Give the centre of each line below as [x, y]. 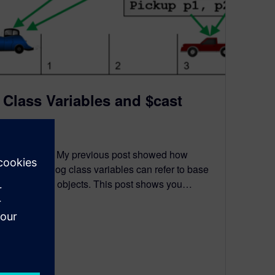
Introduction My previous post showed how [95, 154]
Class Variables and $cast [93, 100]
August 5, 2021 [28, 131]
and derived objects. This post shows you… [98, 184]
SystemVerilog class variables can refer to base [106, 169]
